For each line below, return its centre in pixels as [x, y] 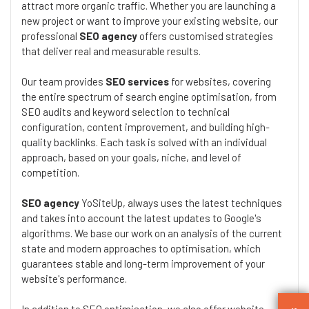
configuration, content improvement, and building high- [146, 127]
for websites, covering [220, 81]
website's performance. [74, 278]
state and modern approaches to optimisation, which [141, 248]
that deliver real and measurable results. [111, 51]
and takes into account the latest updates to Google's [141, 218]
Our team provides [63, 81]
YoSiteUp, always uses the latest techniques [181, 202]
